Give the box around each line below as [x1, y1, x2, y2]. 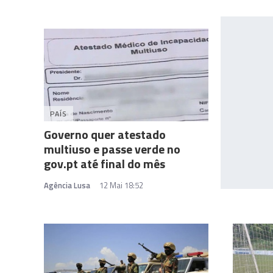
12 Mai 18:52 [99, 179, 143, 192]
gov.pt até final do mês [44, 154, 165, 174]
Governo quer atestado [44, 125, 166, 144]
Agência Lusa [44, 179, 90, 192]
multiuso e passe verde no [44, 140, 180, 159]
